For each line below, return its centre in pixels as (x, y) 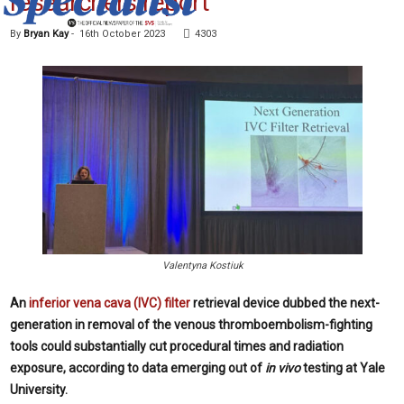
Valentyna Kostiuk (202, 265)
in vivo (284, 367)
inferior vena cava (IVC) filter (110, 303)
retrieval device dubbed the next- (285, 303)
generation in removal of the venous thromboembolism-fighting (191, 324)
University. (39, 389)
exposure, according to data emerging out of (138, 367)
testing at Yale (344, 367)
